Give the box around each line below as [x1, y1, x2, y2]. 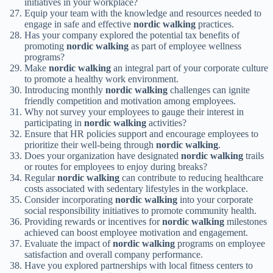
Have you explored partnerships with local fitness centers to [24, 260, 253, 271]
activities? [146, 118, 186, 129]
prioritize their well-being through [24, 140, 156, 151]
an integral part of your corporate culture [111, 63, 268, 74]
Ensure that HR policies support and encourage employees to [24, 129, 258, 140]
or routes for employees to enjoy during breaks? [24, 161, 207, 172]
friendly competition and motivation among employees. [24, 96, 236, 107]
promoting [24, 41, 66, 52]
